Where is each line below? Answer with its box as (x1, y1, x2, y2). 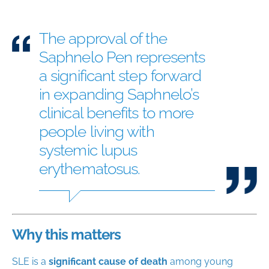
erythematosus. (39, 159, 141, 178)
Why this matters (12, 225, 121, 243)
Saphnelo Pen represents (39, 47, 205, 66)
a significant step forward (39, 66, 202, 85)
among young (170, 255, 233, 267)
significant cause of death (49, 255, 170, 267)
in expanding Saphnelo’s (39, 85, 199, 103)
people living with (39, 122, 154, 141)
